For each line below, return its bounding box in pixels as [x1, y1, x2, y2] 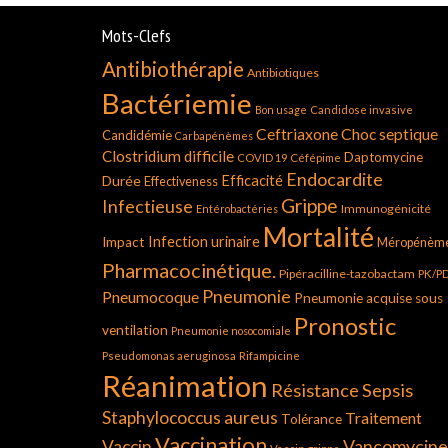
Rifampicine [239, 349, 300, 362]
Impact [102, 234, 145, 250]
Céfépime [290, 151, 341, 164]
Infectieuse [102, 195, 193, 217]
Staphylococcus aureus [102, 407, 278, 428]
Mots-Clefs [102, 24, 171, 47]
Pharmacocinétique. [102, 258, 276, 282]
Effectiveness [144, 174, 218, 189]
